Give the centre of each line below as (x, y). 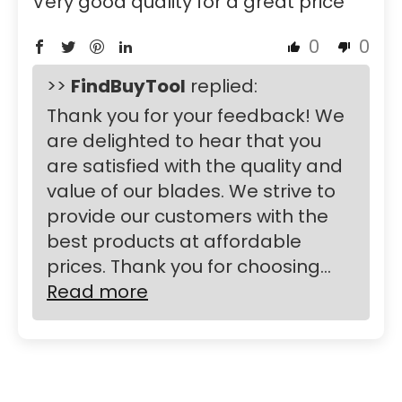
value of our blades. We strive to (191, 191)
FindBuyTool (128, 86)
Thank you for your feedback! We (196, 115)
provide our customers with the (188, 216)
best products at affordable (174, 241)
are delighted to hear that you (184, 140)
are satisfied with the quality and (195, 166)
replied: (222, 86)
